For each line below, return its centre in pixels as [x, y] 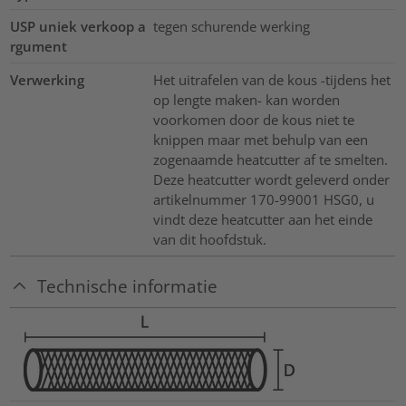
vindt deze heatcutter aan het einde [262, 220]
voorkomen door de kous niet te [253, 120]
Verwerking [48, 80]
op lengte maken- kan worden [246, 100]
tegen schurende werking [231, 27]
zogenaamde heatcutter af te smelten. [270, 160]
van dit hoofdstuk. [209, 240]
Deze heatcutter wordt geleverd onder [271, 180]
